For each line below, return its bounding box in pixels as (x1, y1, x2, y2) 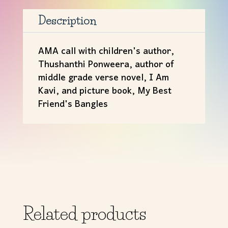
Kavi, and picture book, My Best (38, 81, 172, 102)
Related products (22, 203, 146, 225)
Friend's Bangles (38, 95, 108, 115)
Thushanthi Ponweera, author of (38, 55, 174, 75)
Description (38, 14, 97, 28)
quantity (22, 18, 55, 38)
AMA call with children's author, (38, 42, 174, 62)
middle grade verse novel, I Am (38, 68, 169, 89)
